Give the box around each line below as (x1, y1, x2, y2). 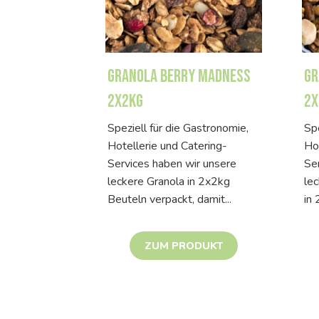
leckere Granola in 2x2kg (108, 173, 230, 189)
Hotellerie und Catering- (108, 137, 227, 154)
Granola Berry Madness (108, 65, 251, 88)
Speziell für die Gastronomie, (108, 120, 249, 136)
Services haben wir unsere (108, 155, 236, 172)
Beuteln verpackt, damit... (108, 191, 231, 207)
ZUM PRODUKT (145, 239, 223, 253)
